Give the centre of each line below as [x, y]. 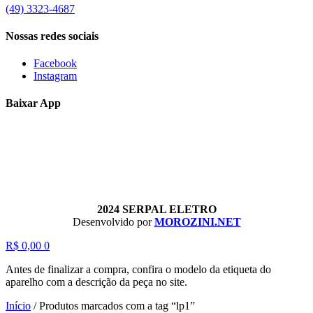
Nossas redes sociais [52, 36]
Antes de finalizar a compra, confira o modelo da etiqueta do [138, 269]
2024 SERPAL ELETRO [156, 209]
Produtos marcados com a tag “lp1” [117, 305]
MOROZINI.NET [197, 221]
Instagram [55, 76]
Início [18, 305]
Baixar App [33, 103]
